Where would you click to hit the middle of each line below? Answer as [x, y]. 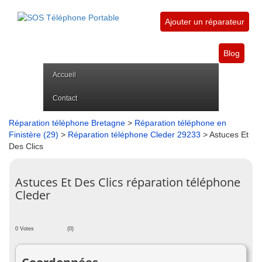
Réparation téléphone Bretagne [67, 123]
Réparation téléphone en [180, 123]
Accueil [64, 75]
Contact [65, 98]
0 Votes [25, 229]
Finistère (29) [34, 135]
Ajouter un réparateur [204, 22]
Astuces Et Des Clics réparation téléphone [128, 182]
